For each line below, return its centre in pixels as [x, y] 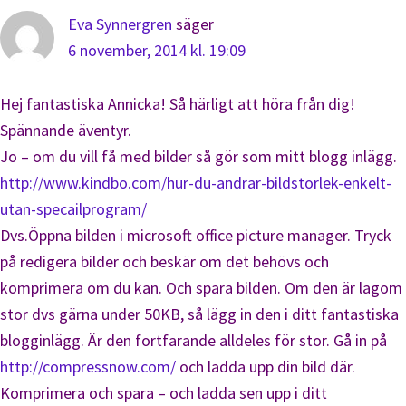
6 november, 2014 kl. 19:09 [157, 50]
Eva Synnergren [120, 24]
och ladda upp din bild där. [266, 367]
